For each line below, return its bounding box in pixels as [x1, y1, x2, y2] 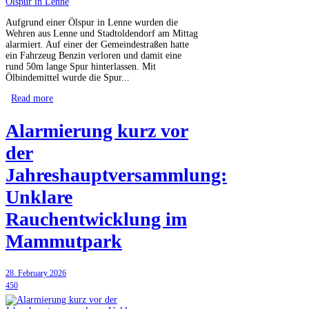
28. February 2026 [6, 268, 66, 278]
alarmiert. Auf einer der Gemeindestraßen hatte [6, 39, 189, 50]
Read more [11, 93, 54, 104]
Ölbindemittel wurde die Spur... [6, 72, 130, 83]
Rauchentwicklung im [6, 208, 187, 230]
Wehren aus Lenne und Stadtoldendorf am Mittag [6, 28, 198, 39]
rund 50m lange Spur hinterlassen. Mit [6, 61, 156, 72]
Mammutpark [6, 230, 122, 252]
